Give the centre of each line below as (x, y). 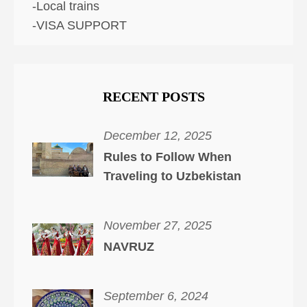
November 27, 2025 (157, 225)
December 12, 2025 (157, 136)
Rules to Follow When (167, 157)
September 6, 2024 (156, 296)
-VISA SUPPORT (79, 26)
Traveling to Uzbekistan (172, 176)
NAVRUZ (128, 246)
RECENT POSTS (153, 96)
